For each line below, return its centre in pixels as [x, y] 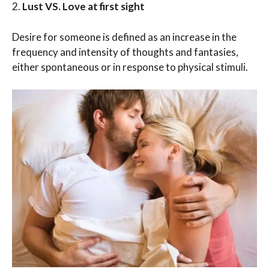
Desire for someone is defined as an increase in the [124, 37]
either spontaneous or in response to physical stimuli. [130, 67]
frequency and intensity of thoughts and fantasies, [125, 52]
